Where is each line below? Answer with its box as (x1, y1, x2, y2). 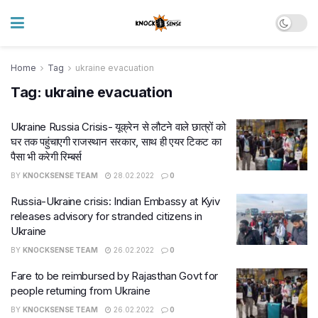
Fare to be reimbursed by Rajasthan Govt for (11, 269, 219, 283)
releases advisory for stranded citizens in (11, 209, 202, 223)
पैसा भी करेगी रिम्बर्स (11, 150, 82, 163)
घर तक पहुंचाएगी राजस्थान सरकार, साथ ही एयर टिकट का (11, 135, 221, 148)
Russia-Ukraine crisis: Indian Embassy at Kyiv (11, 194, 220, 208)
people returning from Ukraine (11, 284, 150, 297)
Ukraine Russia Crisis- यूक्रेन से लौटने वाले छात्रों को (11, 120, 226, 133)
